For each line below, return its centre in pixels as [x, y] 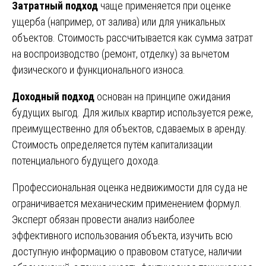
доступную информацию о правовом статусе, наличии [127, 251]
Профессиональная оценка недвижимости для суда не [130, 187]
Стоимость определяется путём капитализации [112, 144]
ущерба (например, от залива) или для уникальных [119, 21]
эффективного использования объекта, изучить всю [122, 235]
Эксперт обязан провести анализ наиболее [103, 219]
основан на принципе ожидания [162, 96]
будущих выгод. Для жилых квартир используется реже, [132, 112]
